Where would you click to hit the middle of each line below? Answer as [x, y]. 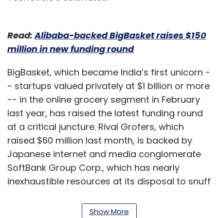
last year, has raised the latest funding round [105, 113]
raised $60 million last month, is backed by [100, 140]
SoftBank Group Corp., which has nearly [93, 167]
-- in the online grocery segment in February [104, 99]
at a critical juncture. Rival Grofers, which [96, 127]
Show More [109, 211]
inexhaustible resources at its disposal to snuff [109, 181]
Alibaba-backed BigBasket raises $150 [120, 35]
